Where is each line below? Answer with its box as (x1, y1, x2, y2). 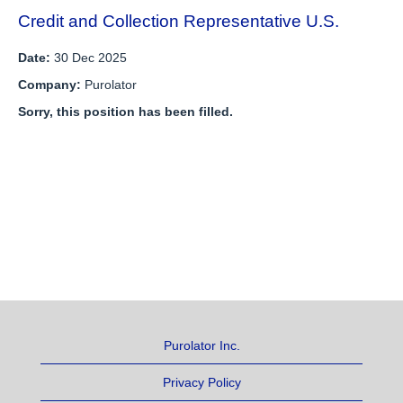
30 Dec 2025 (54, 50, 127, 65)
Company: (18, 77, 85, 92)
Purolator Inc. (163, 338, 240, 353)
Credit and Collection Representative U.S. (18, 12, 339, 31)
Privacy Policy (162, 375, 241, 390)
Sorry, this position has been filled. (18, 104, 233, 119)
